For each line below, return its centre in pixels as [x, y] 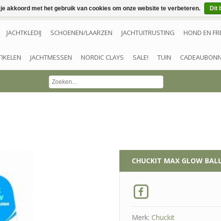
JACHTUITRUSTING [148, 33]
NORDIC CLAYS [102, 57]
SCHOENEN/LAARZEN [81, 33]
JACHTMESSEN [51, 57]
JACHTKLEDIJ [24, 33]
